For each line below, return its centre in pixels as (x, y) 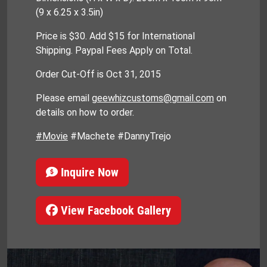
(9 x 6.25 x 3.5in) (69, 13)
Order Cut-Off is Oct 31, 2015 (98, 74)
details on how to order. (85, 113)
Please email (64, 98)
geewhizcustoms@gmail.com (153, 98)
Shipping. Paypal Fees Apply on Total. (114, 51)
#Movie (52, 136)
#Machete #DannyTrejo (119, 136)
